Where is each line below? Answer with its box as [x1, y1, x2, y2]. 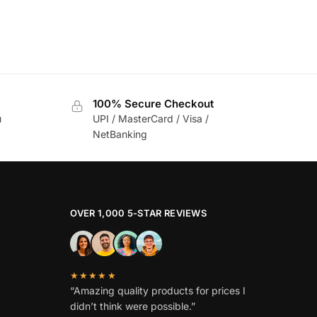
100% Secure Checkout [92, 96, 214, 110]
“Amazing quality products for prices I [69, 284, 246, 296]
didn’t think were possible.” [69, 299, 195, 312]
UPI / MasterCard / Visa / [92, 112, 209, 125]
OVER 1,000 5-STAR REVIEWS [69, 207, 207, 219]
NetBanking [92, 127, 147, 140]
